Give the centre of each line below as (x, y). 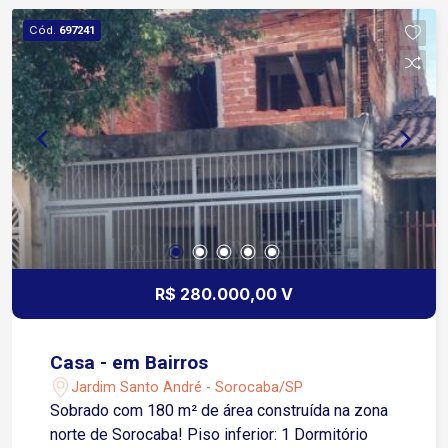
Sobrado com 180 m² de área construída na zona (219, 411)
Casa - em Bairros (129, 363)
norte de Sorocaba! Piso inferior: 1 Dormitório (119, 435)
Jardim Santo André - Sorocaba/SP (187, 387)
